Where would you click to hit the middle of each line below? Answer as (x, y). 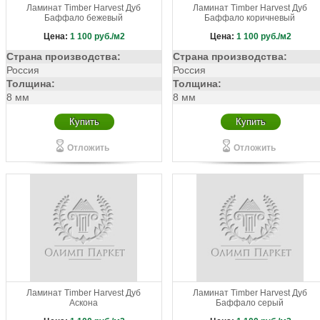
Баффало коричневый (250, 18)
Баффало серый (250, 303)
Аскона (83, 303)
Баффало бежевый (83, 18)
